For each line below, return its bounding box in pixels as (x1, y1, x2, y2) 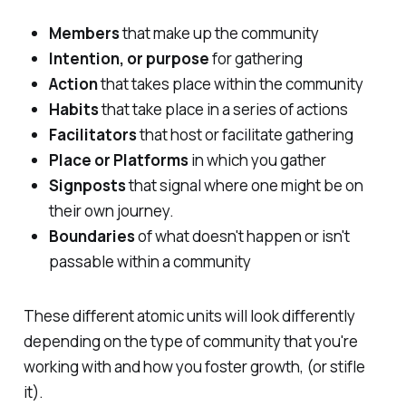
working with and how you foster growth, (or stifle (23, 356, 365, 378)
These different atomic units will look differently (23, 305, 355, 327)
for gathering (208, 47, 303, 69)
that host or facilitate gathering (136, 123, 353, 145)
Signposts (48, 174, 126, 196)
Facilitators (48, 123, 137, 145)
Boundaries (48, 225, 135, 246)
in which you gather (188, 149, 326, 170)
